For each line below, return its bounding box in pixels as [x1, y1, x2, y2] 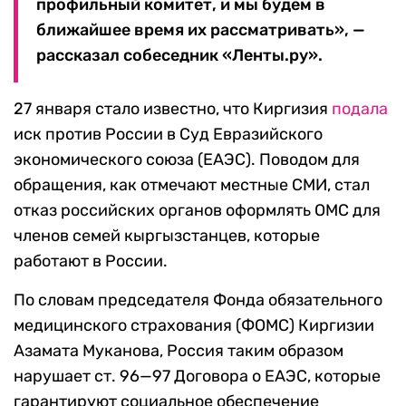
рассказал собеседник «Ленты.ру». [36, 45, 323, 66]
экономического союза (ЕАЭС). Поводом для [14, 150, 360, 170]
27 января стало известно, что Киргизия [14, 99, 332, 120]
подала [332, 99, 388, 120]
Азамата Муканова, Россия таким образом [14, 341, 343, 362]
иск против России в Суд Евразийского [14, 124, 323, 145]
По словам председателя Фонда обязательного [14, 290, 382, 311]
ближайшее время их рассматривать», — [36, 20, 365, 41]
